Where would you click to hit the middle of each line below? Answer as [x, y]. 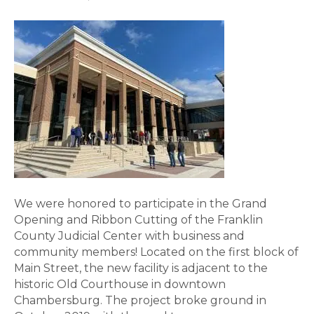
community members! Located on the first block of [156, 252]
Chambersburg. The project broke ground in [140, 300]
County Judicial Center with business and [129, 236]
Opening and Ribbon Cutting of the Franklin [138, 220]
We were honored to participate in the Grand [141, 204]
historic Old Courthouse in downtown [120, 284]
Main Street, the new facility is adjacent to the [141, 268]
